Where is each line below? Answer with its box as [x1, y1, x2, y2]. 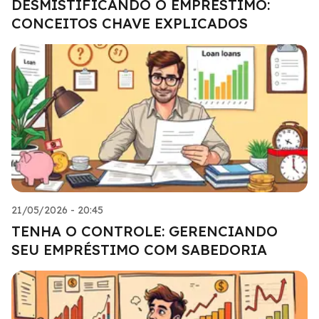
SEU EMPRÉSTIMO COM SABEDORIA [11, 240, 267, 258]
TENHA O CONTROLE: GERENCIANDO [11, 221, 278, 240]
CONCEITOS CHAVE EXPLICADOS [11, 14, 248, 32]
